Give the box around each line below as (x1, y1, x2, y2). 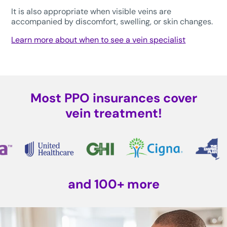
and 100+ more (67, 176, 160, 193)
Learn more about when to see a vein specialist (11, 34, 186, 46)
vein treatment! (65, 105, 162, 122)
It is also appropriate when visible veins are (11, 6, 172, 17)
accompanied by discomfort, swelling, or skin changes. (11, 16, 213, 27)
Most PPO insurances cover (30, 90, 197, 107)
